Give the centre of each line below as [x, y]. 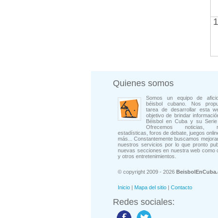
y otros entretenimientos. [147, 156]
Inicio [124, 187]
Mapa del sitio [150, 187]
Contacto [182, 187]
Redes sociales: [144, 202]
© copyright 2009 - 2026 [147, 172]
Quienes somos [143, 83]
